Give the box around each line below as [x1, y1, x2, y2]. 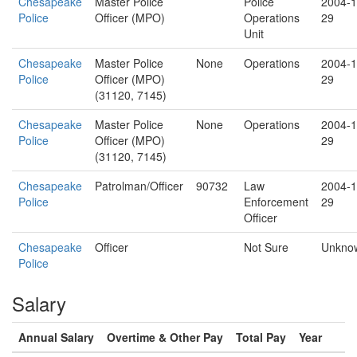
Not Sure [244, 239, 288, 255]
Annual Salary [18, 329, 94, 345]
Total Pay [236, 329, 286, 345]
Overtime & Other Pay [107, 329, 223, 345]
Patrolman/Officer [95, 178, 183, 194]
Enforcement [244, 194, 308, 210]
